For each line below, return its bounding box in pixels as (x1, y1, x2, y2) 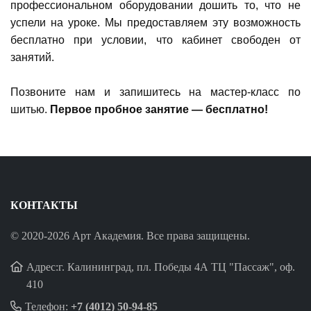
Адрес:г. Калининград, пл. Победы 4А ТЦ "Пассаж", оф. (26, 261, 295, 274)
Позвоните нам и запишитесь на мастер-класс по (10, 85, 301, 98)
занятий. (10, 51, 54, 63)
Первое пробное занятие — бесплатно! (50, 103, 271, 115)
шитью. (10, 103, 50, 115)
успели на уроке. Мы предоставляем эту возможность (10, 16, 301, 28)
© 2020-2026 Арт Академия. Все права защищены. (10, 230, 250, 242)
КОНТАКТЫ (10, 199, 78, 212)
